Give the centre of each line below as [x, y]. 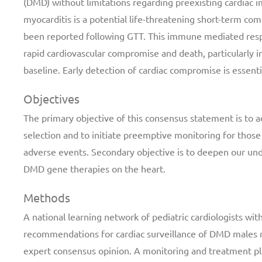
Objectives [51, 99]
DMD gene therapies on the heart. [94, 168]
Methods [47, 197]
